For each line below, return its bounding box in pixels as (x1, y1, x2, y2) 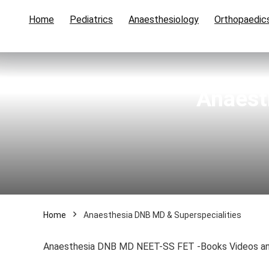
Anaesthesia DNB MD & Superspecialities (83, 210, 241, 220)
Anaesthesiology (128, 14, 199, 25)
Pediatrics (70, 14, 113, 25)
